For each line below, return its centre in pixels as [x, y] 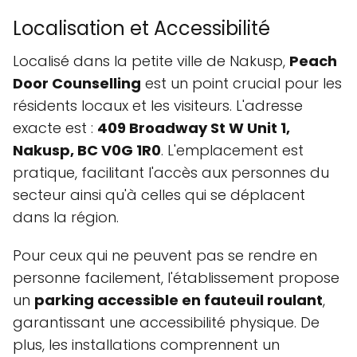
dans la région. [66, 218]
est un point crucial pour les [241, 84]
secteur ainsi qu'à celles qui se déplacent [159, 195]
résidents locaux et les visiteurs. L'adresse [158, 106]
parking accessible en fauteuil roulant [178, 300]
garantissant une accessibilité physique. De [166, 323]
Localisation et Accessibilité [141, 29]
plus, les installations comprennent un [146, 345]
